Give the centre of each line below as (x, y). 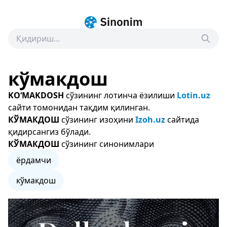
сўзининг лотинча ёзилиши (120, 95)
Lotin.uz (194, 95)
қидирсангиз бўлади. (49, 132)
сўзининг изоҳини (97, 120)
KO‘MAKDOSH (36, 95)
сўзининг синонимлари (107, 144)
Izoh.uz (150, 120)
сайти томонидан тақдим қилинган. (79, 107)
